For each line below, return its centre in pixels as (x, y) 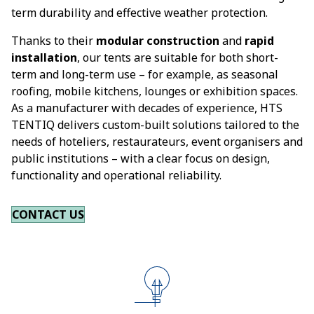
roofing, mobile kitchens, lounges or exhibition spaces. (155, 91)
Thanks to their (54, 41)
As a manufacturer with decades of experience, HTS (147, 108)
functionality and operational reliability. (116, 175)
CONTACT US (48, 214)
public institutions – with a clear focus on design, (141, 158)
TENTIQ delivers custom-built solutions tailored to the (155, 125)
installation (44, 57)
